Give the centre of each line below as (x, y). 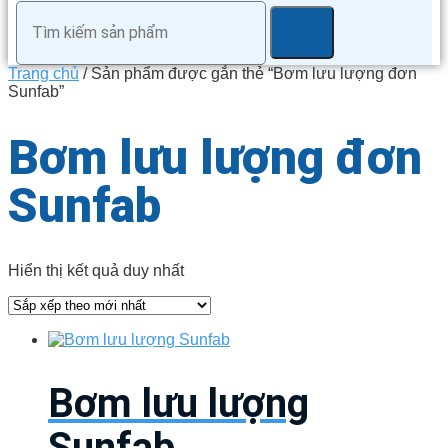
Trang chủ (43, 74)
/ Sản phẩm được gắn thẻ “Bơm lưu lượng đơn (248, 74)
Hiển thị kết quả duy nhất (96, 270)
